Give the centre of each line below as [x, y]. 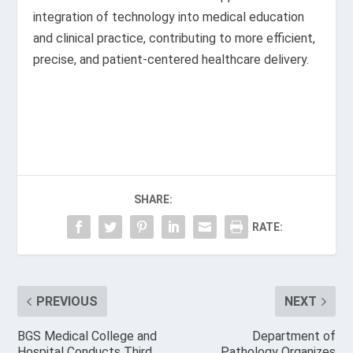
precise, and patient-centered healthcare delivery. [171, 60]
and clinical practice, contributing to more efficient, [175, 39]
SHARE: [153, 199]
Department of [294, 336]
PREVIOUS [67, 301]
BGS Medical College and [87, 336]
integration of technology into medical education [169, 17]
